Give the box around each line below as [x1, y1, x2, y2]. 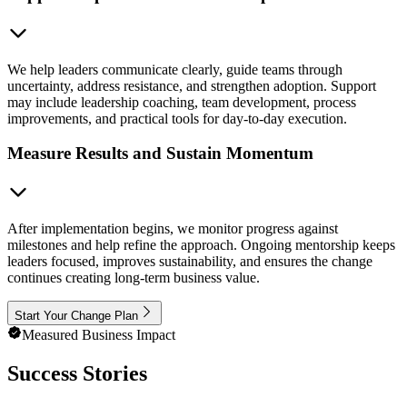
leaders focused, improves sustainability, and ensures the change [7, 253, 372, 270]
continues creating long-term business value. [7, 270, 260, 286]
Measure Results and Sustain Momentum [7, 144, 313, 164]
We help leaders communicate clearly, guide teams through [7, 61, 342, 77]
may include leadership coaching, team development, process [7, 94, 356, 110]
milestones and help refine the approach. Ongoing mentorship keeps [7, 237, 395, 253]
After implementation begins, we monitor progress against [7, 221, 338, 237]
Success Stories [7, 362, 147, 386]
